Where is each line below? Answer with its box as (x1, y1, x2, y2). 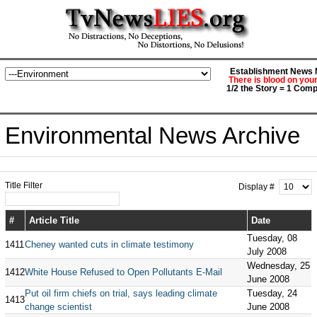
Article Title (28, 215, 79, 226)
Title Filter (4, 180, 45, 190)
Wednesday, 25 (246, 260, 310, 271)
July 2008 (246, 246, 287, 257)
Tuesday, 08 (246, 233, 297, 243)
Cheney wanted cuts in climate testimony (24, 239, 194, 250)
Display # (238, 182, 279, 192)
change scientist (24, 301, 92, 312)
